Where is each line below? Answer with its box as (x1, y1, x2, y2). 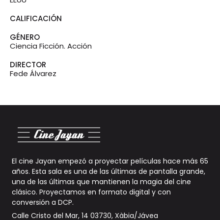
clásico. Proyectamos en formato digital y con (12, 187, 171, 197)
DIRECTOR (10, 59, 46, 70)
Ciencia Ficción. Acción (10, 41, 92, 52)
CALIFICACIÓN (10, 13, 62, 24)
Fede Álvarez (10, 68, 56, 79)
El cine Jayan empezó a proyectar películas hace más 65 (12, 156, 208, 166)
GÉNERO (10, 32, 40, 43)
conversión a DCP (12, 197, 72, 208)
